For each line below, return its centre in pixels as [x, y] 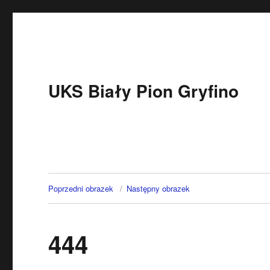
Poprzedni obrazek [81, 188]
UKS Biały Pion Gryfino [144, 91]
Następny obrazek [159, 188]
